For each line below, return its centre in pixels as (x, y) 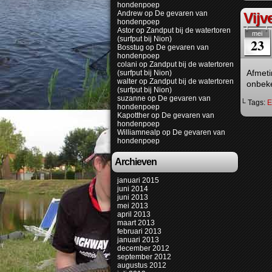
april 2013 (134, 214)
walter (127, 81)
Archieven (136, 162)
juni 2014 (133, 189)
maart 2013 (136, 223)
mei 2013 (133, 206)
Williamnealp (139, 132)
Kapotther (133, 115)
